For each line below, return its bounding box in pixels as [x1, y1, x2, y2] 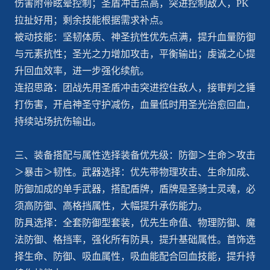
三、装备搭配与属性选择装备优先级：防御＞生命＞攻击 [14, 150, 256, 161]
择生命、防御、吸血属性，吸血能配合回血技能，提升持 [14, 251, 256, 262]
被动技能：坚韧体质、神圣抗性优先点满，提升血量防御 [14, 32, 256, 43]
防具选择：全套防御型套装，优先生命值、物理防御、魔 [14, 218, 256, 228]
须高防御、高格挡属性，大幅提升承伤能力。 [14, 201, 207, 212]
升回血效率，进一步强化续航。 [14, 66, 149, 77]
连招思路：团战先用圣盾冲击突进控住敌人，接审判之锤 [14, 83, 256, 93]
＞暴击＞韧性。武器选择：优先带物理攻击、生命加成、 [14, 167, 256, 178]
